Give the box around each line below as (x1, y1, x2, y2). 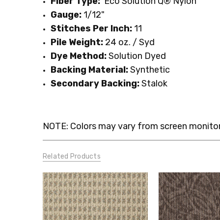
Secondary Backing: (51, 78, 140, 89)
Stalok (139, 78, 170, 89)
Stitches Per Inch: (51, 23, 135, 34)
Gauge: (51, 9, 82, 21)
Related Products (42, 152, 101, 161)
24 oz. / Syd (103, 37, 155, 48)
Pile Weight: (51, 37, 104, 48)
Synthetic (130, 64, 170, 76)
